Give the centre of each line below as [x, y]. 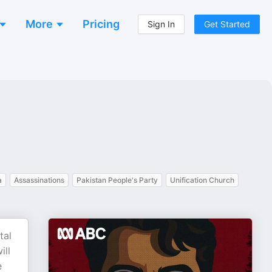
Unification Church [202, 180]
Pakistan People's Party [117, 180]
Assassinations [39, 180]
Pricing [101, 24]
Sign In [161, 24]
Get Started [227, 24]
